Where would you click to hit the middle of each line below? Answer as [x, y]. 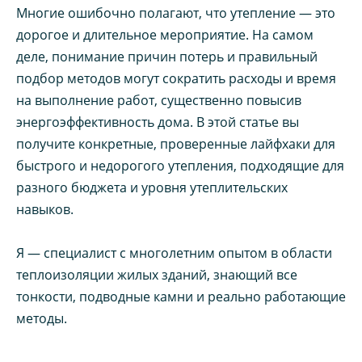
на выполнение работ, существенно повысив [159, 100]
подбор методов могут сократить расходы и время [176, 78]
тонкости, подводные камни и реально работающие [181, 296]
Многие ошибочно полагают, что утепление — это [176, 13]
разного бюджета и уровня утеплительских [152, 187]
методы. [42, 318]
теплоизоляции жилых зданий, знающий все [157, 274]
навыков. [45, 209]
